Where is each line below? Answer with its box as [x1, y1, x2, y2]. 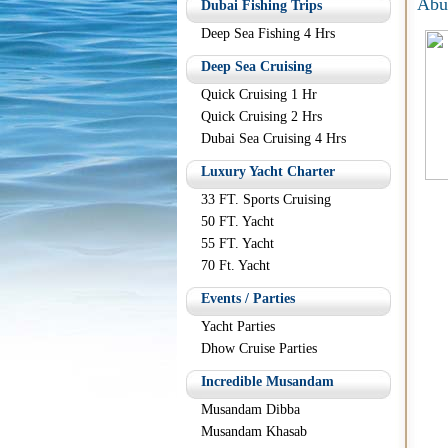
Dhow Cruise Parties [201, 341, 317, 356]
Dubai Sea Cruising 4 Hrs [201, 131, 346, 146]
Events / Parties [201, 291, 295, 306]
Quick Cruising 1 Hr [201, 87, 317, 102]
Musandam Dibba [201, 402, 300, 417]
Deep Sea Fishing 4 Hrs [201, 26, 335, 41]
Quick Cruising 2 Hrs [201, 109, 322, 124]
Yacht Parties [201, 319, 275, 334]
